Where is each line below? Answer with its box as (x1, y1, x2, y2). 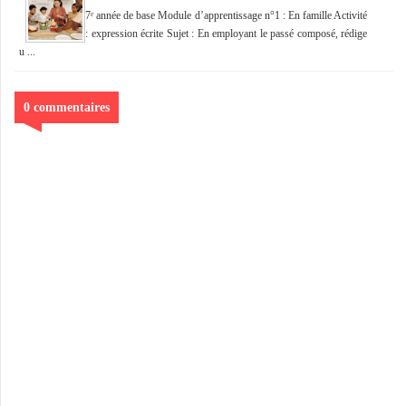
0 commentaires (24, 100, 110, 114)
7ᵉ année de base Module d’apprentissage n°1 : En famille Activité (85, 8, 367, 22)
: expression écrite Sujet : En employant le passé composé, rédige (85, 26, 367, 40)
